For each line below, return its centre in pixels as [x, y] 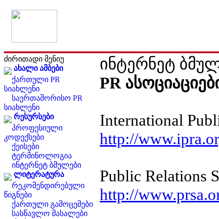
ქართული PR [36, 79]
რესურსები [34, 117]
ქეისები [25, 146]
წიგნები [18, 195]
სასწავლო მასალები [50, 213]
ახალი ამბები [38, 68]
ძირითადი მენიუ [34, 59]
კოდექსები [24, 137]
